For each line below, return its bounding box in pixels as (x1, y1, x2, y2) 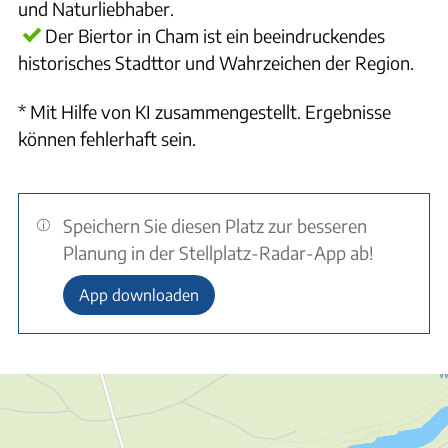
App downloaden (78, 285, 199, 304)
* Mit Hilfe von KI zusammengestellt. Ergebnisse (18, 100, 391, 123)
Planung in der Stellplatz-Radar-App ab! (63, 240, 375, 264)
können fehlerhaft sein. (18, 127, 196, 150)
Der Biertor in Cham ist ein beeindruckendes (45, 23, 385, 47)
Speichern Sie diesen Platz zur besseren (63, 213, 368, 237)
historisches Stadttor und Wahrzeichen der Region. (18, 50, 414, 74)
